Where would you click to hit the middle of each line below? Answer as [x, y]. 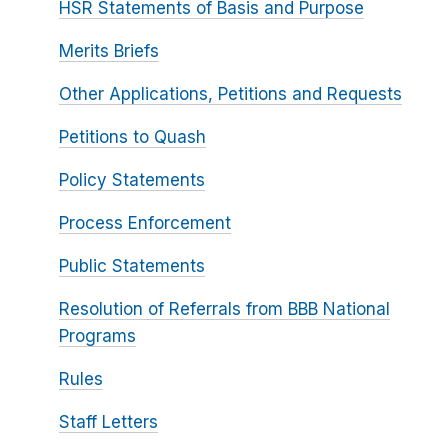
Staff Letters [108, 421]
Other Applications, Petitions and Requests [230, 93]
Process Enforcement [144, 222]
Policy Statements [131, 179]
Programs [97, 335]
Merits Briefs [108, 50]
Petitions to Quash [132, 136]
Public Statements [131, 265]
